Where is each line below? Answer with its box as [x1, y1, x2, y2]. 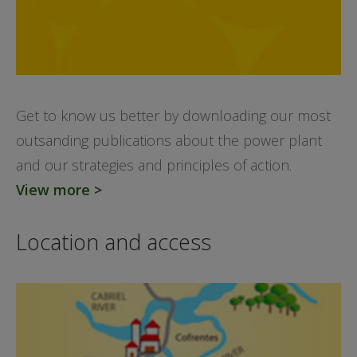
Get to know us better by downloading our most [16, 106, 331, 125]
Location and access [16, 227, 211, 257]
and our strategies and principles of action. [16, 155, 292, 175]
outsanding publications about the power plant [16, 131, 322, 150]
